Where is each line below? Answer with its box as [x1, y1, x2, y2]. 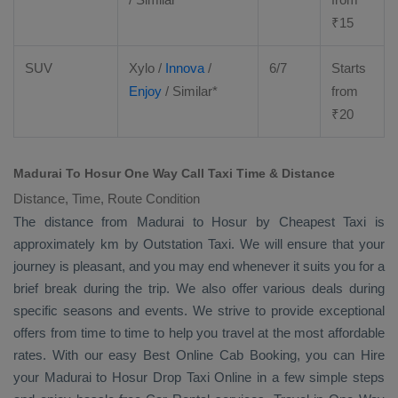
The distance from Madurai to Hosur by [13, 214, 279, 229]
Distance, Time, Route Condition [13, 191, 200, 206]
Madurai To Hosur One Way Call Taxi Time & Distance [13, 166, 335, 180]
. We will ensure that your [231, 236, 386, 251]
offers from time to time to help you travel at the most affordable [13, 325, 385, 340]
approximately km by [13, 236, 144, 251]
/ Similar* [162, 84, 218, 99]
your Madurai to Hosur [13, 370, 153, 385]
